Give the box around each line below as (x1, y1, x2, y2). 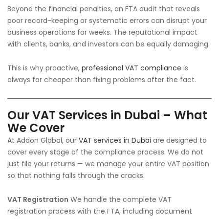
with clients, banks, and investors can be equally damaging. (7, 39, 210, 49)
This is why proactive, (7, 63, 82, 73)
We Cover (7, 120, 65, 136)
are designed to (153, 135, 207, 145)
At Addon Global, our (7, 135, 79, 145)
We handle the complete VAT (68, 195, 172, 204)
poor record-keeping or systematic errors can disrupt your (7, 16, 207, 25)
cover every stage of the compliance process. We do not (7, 147, 203, 157)
